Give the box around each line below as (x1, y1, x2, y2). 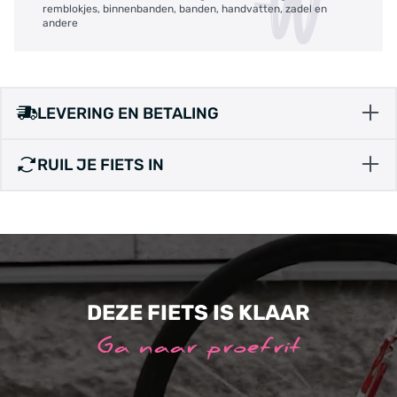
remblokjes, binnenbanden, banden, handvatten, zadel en (43, 2, 327, 15)
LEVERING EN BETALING (37, 103, 219, 123)
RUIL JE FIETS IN (37, 154, 164, 175)
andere (43, 16, 78, 29)
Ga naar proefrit (96, 330, 301, 365)
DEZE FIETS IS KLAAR (87, 300, 310, 325)
